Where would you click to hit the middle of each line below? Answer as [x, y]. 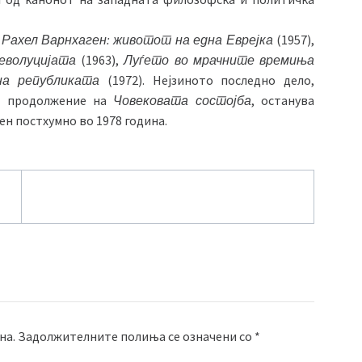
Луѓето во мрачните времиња [219, 59]
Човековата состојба [182, 100]
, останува [282, 100]
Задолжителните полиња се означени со [135, 336]
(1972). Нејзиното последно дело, [207, 80]
